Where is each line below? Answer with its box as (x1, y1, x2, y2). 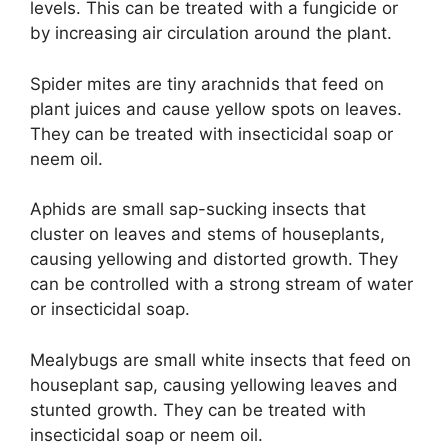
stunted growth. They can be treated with (30, 399, 366, 420)
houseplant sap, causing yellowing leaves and (30, 374, 398, 395)
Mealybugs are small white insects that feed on (30, 349, 411, 370)
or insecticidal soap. (30, 299, 190, 319)
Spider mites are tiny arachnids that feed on (30, 73, 384, 94)
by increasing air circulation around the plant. (30, 23, 392, 43)
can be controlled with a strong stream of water (30, 274, 413, 294)
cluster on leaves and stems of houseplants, (30, 224, 385, 244)
